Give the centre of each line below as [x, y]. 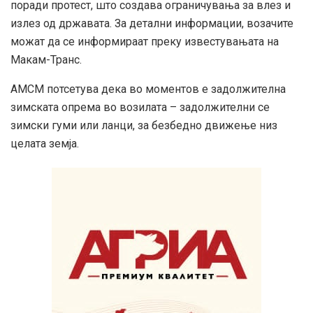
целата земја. [45, 144]
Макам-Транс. [46, 60]
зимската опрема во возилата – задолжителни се [140, 108]
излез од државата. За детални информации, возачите [152, 24]
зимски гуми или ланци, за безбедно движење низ [144, 126]
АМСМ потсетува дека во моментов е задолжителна [148, 89]
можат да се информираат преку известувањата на [145, 42]
